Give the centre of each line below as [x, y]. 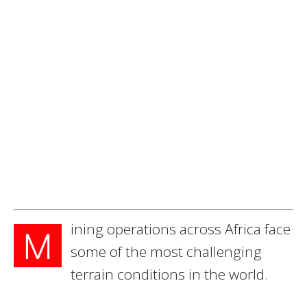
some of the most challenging [166, 251]
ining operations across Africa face [181, 229]
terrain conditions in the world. [169, 274]
